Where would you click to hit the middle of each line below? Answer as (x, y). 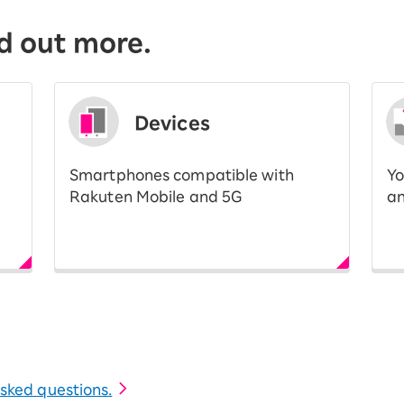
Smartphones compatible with (182, 174)
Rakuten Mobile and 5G (156, 196)
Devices (172, 122)
